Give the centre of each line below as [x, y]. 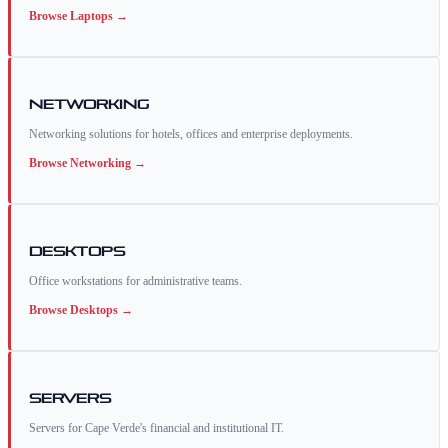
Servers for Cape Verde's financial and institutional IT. [156, 428]
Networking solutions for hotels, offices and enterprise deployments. [191, 134]
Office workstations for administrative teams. [135, 281]
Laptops [91, 16]
